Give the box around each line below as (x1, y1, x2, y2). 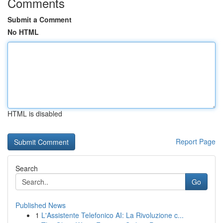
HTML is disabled (7, 109, 62, 118)
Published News (15, 200, 66, 210)
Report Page (176, 136, 216, 146)
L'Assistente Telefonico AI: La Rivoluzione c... (41, 210, 184, 220)
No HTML (7, 27, 39, 37)
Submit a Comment (7, 14, 72, 24)
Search (15, 163, 38, 173)
